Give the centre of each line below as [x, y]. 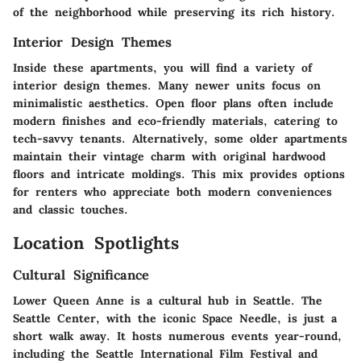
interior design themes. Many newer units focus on [167, 86]
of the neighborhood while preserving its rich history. [174, 12]
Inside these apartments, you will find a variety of [162, 68]
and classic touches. [71, 210]
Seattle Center [54, 319]
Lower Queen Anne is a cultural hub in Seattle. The [168, 301]
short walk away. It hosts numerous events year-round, [177, 336]
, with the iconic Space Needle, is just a [216, 319]
